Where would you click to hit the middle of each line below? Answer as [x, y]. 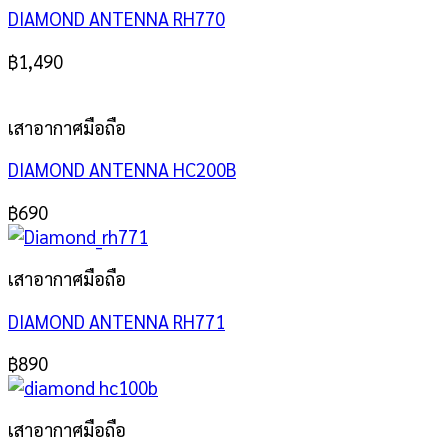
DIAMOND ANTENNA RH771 [116, 320]
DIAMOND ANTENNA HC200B [122, 169]
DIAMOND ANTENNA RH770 [116, 18]
